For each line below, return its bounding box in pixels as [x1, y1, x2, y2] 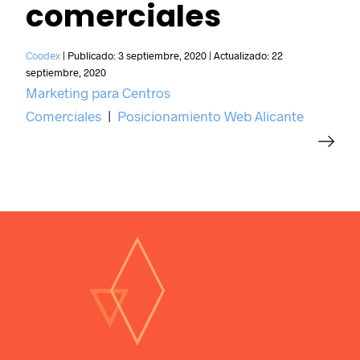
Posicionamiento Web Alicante [117, 108, 305, 125]
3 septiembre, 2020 [118, 49, 207, 63]
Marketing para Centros [26, 84, 171, 101]
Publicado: [67, 49, 119, 63]
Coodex [26, 49, 61, 63]
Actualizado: [214, 49, 272, 63]
